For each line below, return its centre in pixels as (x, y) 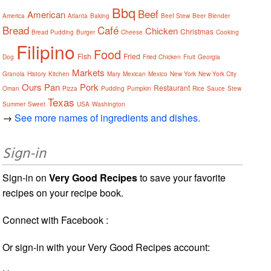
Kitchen (59, 73)
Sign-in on (26, 177)
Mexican (135, 73)
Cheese (132, 32)
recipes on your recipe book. (63, 192)
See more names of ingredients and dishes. (108, 117)
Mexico (158, 73)
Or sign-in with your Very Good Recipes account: (106, 247)
